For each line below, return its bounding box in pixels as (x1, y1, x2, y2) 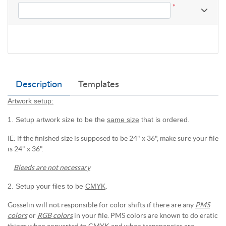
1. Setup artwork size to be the (8, 115, 107, 124)
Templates (78, 80, 119, 89)
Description (16, 80, 62, 89)
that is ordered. (139, 115, 190, 124)
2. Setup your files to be (8, 182, 85, 190)
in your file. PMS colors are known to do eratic (73, 211, 218, 219)
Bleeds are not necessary (14, 163, 90, 172)
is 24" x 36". (8, 144, 43, 153)
